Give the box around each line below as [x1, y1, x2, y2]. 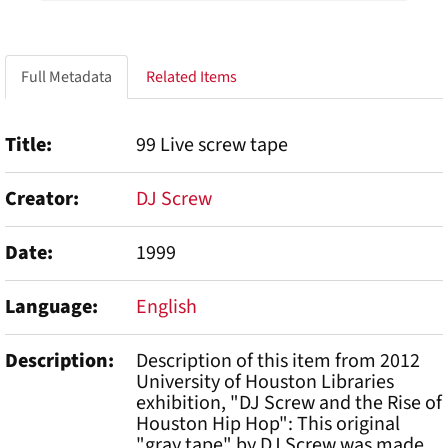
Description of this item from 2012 [136, 347, 420, 375]
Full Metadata [21, 66, 112, 88]
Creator [5, 185, 73, 213]
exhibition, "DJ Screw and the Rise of [136, 389, 442, 417]
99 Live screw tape [136, 131, 288, 159]
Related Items [146, 66, 237, 88]
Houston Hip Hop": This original [136, 410, 400, 438]
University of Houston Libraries [136, 368, 394, 396]
